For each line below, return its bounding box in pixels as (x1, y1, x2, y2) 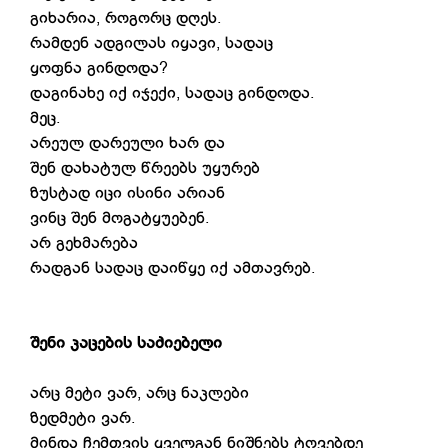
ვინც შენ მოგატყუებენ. (30, 208, 209, 228)
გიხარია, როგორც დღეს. (30, 8, 221, 28)
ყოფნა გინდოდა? (30, 58, 173, 78)
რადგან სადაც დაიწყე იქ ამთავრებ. (30, 258, 315, 278)
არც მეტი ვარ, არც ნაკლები (30, 383, 249, 403)
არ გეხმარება (30, 233, 138, 253)
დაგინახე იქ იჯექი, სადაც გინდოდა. (30, 83, 314, 103)
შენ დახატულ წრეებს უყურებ (30, 158, 260, 178)
